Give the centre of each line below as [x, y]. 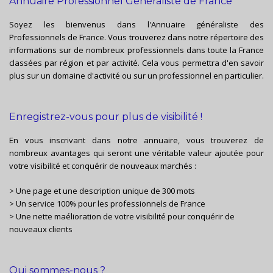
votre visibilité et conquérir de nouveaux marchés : [103, 166]
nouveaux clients [41, 229]
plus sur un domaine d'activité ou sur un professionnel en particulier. [136, 76]
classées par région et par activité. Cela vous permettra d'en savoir [136, 63]
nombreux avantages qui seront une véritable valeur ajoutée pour [136, 153]
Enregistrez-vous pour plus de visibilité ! [106, 117]
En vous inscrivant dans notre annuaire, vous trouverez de [136, 140]
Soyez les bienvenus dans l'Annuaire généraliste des [136, 25]
